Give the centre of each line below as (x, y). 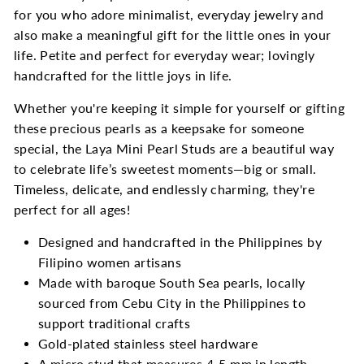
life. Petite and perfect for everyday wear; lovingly (165, 55)
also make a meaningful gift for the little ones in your (173, 35)
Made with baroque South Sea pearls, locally (172, 282)
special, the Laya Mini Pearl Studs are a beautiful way (174, 148)
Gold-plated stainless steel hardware (148, 343)
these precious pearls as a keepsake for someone (159, 128)
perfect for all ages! (72, 209)
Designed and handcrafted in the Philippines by (180, 242)
